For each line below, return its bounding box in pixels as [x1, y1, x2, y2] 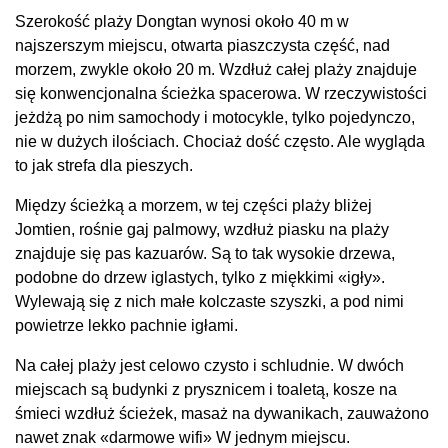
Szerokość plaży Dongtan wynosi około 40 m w [15, 12, 349, 30]
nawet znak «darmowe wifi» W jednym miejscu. [15, 428, 350, 446]
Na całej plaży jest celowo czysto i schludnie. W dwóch [15, 356, 404, 374]
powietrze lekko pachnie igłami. [15, 316, 238, 334]
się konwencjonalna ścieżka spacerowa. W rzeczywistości [15, 84, 427, 102]
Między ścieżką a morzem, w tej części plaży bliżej [15, 196, 372, 214]
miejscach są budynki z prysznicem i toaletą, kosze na [15, 380, 397, 398]
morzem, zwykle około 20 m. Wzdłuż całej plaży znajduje [15, 60, 417, 78]
